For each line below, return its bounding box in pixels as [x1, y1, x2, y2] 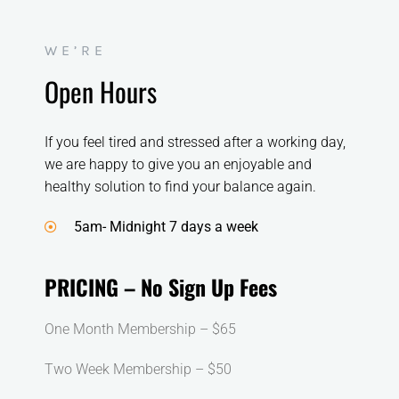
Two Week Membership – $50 [45, 361, 232, 378]
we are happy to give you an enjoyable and [45, 156, 312, 173]
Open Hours [45, 71, 157, 111]
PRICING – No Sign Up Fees [45, 271, 277, 303]
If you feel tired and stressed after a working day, [45, 134, 346, 151]
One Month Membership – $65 [45, 321, 236, 338]
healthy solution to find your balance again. [45, 178, 316, 195]
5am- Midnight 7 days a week [73, 218, 258, 235]
